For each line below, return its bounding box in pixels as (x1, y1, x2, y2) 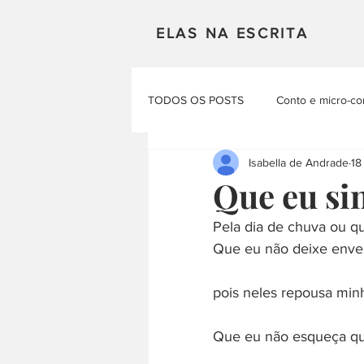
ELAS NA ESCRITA (156, 25, 309, 41)
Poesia (308, 158, 341, 171)
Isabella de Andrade (249, 155, 349, 169)
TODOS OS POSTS (148, 93, 244, 106)
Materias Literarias (180, 223, 271, 236)
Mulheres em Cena (180, 158, 275, 171)
